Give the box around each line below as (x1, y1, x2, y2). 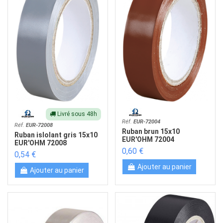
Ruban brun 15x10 (122, 127, 180, 136)
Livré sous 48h (55, 110, 97, 117)
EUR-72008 (26, 121, 53, 128)
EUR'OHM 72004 (122, 135, 175, 144)
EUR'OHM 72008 (14, 139, 67, 147)
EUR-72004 (133, 118, 161, 125)
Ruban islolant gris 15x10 (14, 131, 98, 139)
